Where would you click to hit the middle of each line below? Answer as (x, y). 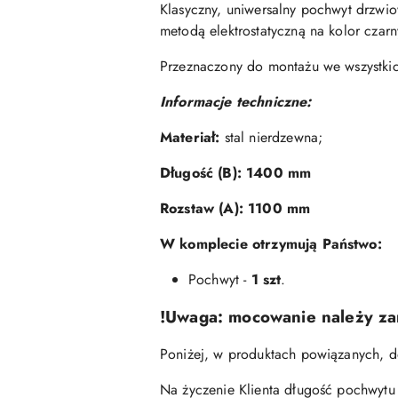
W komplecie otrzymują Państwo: (271, 244)
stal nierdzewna (269, 138)
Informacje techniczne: (236, 102)
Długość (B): (201, 173)
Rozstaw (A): (204, 209)
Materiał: (190, 138)
